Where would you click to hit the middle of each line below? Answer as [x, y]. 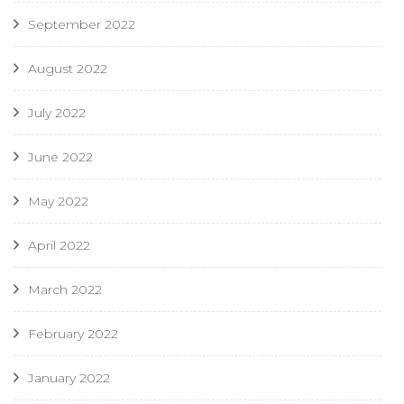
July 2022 [57, 113]
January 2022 [69, 378]
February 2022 [73, 334]
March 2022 [65, 290]
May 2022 [58, 202]
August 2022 [68, 69]
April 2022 [59, 246]
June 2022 [60, 157]
